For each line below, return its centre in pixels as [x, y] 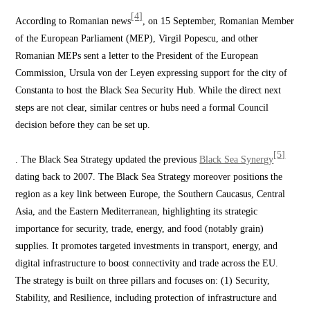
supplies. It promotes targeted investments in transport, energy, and [147, 246]
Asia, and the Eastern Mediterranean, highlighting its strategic [137, 211]
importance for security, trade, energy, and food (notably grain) [140, 229]
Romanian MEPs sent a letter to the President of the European [137, 56]
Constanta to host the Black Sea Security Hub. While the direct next [148, 90]
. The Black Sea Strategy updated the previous [108, 159]
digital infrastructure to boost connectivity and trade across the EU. [147, 263]
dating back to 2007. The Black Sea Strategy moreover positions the [149, 177]
